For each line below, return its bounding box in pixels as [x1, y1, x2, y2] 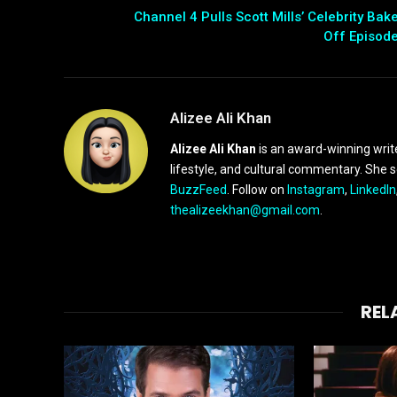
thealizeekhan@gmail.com [170, 203, 320, 218]
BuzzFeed [170, 183, 227, 198]
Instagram [287, 183, 345, 198]
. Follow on [227, 183, 287, 198]
